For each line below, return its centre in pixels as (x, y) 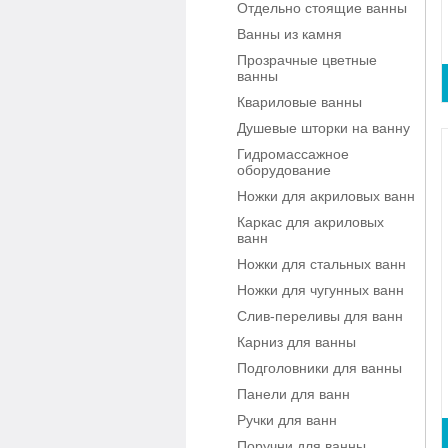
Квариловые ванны (299, 102)
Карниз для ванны (296, 342)
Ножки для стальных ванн (321, 264)
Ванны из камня (289, 34)
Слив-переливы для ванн (320, 316)
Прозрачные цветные (307, 60)
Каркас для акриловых (310, 222)
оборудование (284, 170)
